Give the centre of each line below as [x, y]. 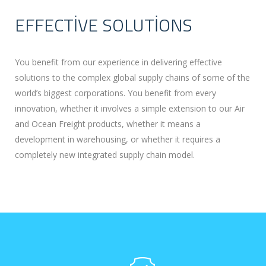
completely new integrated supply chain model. [105, 155]
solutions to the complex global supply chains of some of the [132, 78]
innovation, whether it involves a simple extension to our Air [130, 109]
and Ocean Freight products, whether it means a [108, 124]
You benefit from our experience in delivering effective [118, 62]
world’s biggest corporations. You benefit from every [115, 93]
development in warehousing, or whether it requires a [118, 140]
